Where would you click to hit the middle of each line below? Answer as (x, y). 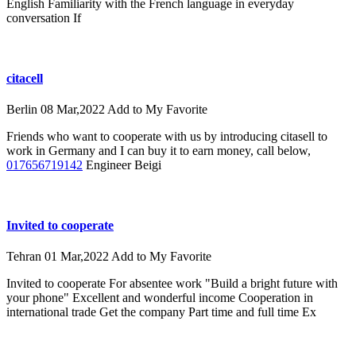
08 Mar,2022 (74, 110)
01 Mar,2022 (78, 257)
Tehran (25, 257)
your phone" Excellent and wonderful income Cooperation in (160, 298)
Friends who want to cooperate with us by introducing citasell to (167, 137)
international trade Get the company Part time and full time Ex (161, 312)
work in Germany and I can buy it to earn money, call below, (159, 151)
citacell (25, 78)
